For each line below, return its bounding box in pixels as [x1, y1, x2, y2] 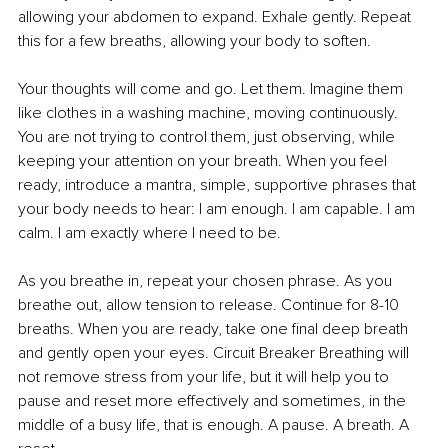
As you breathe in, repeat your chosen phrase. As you [18, 270, 396, 291]
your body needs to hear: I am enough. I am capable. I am [18, 198, 419, 219]
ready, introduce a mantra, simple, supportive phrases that [18, 174, 420, 195]
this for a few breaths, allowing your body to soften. [18, 30, 371, 51]
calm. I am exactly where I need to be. [18, 222, 281, 243]
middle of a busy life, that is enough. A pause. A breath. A [18, 414, 413, 435]
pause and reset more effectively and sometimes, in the [18, 390, 410, 411]
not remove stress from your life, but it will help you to [18, 366, 393, 387]
